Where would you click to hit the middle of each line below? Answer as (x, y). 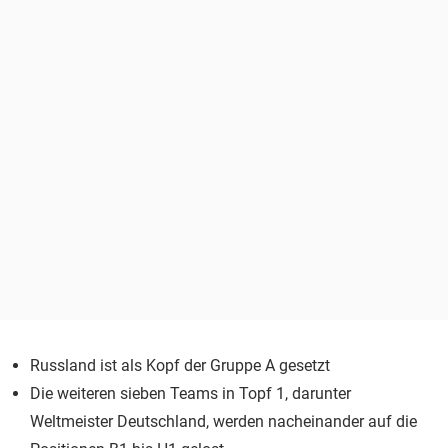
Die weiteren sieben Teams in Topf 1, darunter (190, 393)
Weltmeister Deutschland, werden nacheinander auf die (223, 421)
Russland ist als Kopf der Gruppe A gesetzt (180, 365)
